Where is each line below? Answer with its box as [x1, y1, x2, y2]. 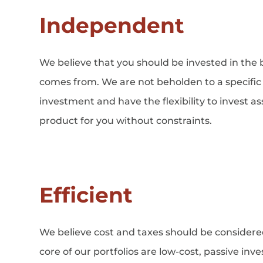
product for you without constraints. [39, 114, 213, 126]
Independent [39, 12, 185, 38]
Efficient [39, 181, 133, 208]
